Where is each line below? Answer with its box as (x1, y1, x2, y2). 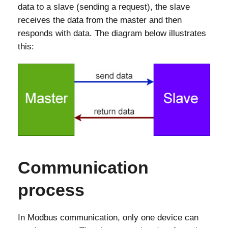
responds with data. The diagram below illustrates (18, 28, 206, 38)
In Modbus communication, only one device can (18, 212, 198, 222)
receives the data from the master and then (18, 15, 182, 25)
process (18, 180, 84, 199)
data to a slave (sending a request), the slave (18, 2, 190, 12)
